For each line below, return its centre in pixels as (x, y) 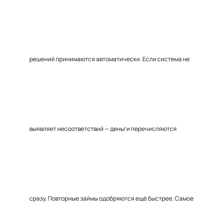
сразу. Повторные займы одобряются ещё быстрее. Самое (111, 198)
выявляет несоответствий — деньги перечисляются (103, 129)
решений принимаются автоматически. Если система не (110, 59)
